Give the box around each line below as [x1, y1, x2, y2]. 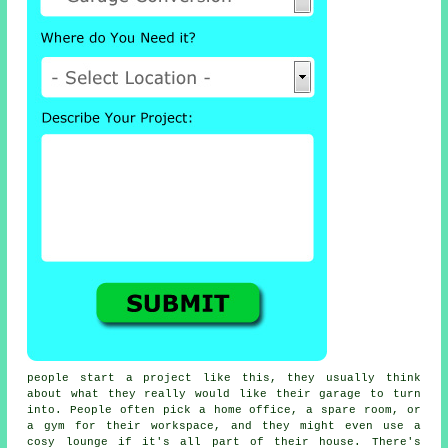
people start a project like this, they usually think [27, 372, 421, 385]
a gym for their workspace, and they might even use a [27, 420, 421, 433]
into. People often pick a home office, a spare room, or [27, 404, 421, 417]
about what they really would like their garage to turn [27, 388, 421, 401]
